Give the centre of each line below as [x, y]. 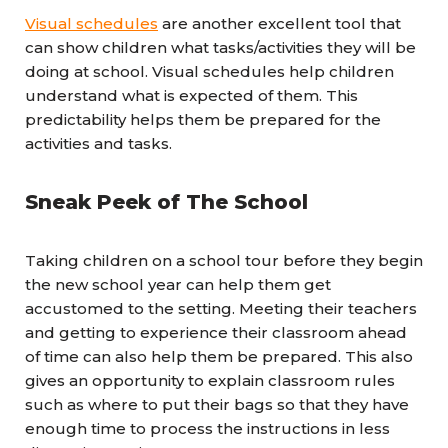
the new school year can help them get [178, 284]
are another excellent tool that [279, 23]
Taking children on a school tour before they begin [224, 260]
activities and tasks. [98, 143]
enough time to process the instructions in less [207, 428]
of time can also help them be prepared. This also [219, 356]
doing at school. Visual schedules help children [209, 71]
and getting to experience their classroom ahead [216, 332]
